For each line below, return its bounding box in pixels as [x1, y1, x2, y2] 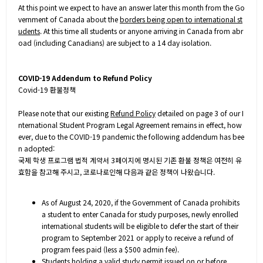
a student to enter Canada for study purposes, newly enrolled [42, 209, 238, 219]
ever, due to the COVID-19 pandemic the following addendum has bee [18, 131, 244, 141]
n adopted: [18, 143, 55, 153]
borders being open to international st [120, 14, 242, 24]
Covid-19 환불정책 [18, 85, 76, 95]
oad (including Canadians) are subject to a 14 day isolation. [18, 38, 213, 48]
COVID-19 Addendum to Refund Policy [18, 73, 152, 83]
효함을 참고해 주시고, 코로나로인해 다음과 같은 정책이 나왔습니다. [18, 167, 215, 177]
